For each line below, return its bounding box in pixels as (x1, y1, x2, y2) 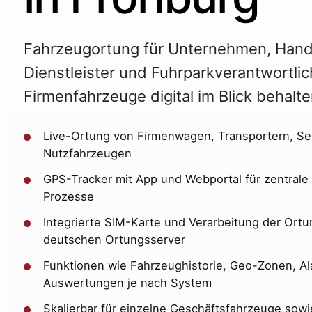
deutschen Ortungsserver (43, 233, 185, 247)
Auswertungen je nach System (43, 276, 212, 290)
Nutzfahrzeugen (43, 146, 132, 161)
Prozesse (43, 189, 94, 204)
